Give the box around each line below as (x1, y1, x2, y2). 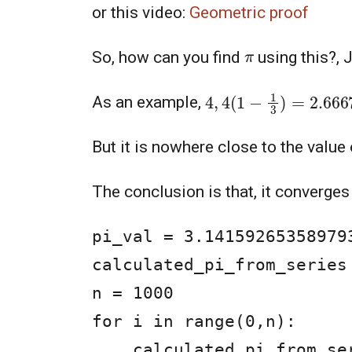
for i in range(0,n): (92, 312, 296, 332)
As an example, (92, 93, 205, 112)
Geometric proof (189, 3, 309, 23)
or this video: (92, 3, 189, 23)
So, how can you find (92, 48, 244, 68)
